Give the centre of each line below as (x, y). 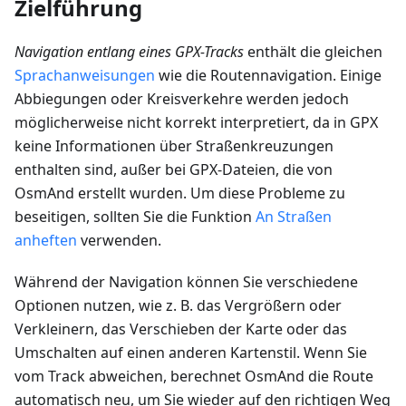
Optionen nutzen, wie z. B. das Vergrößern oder (178, 306)
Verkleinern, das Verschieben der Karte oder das (181, 329)
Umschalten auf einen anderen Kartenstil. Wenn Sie (191, 353)
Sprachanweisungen (85, 76)
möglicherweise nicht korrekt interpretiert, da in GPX (196, 123)
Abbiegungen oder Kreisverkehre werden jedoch (182, 99)
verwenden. (119, 241)
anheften (46, 241)
